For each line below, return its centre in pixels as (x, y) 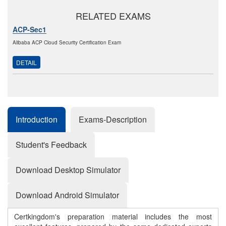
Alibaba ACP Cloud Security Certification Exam (67, 43)
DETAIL (26, 63)
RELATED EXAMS (113, 16)
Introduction (37, 120)
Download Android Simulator (67, 195)
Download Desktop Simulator (68, 170)
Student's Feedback (51, 145)
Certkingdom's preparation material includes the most (113, 217)
